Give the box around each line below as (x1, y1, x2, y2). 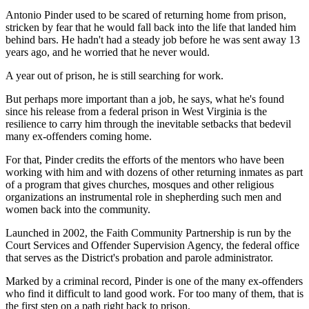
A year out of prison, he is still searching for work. (6, 69, 223, 81)
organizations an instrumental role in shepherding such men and (6, 190, 281, 203)
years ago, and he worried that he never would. (6, 46, 210, 58)
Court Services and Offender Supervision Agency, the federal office (6, 239, 299, 251)
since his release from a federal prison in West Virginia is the (6, 105, 267, 117)
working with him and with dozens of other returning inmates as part (6, 166, 303, 178)
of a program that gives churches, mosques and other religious (6, 178, 274, 190)
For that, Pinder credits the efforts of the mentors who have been (6, 153, 284, 166)
